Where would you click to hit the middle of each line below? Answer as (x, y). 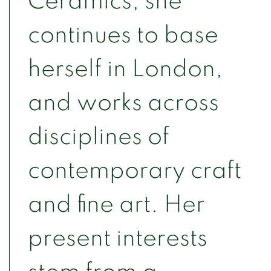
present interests (118, 238)
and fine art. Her (116, 204)
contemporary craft (135, 171)
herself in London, (125, 69)
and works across (123, 103)
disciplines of (99, 137)
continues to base (123, 35)
